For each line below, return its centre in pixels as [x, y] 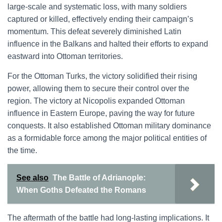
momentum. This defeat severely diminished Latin [94, 31]
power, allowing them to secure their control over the [98, 88]
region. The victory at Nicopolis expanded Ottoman [96, 101]
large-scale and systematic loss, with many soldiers [97, 7]
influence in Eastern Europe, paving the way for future [101, 113]
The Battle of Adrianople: [99, 178]
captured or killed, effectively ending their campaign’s [100, 19]
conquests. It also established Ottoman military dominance [109, 126]
